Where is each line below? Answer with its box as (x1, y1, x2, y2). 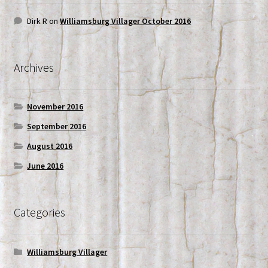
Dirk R (27, 15, 48, 26)
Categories (13, 205, 65, 220)
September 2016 (27, 121, 87, 132)
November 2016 (27, 101, 84, 112)
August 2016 (27, 141, 73, 152)
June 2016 (27, 160, 64, 172)
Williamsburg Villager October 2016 (60, 15, 191, 26)
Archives (13, 59, 54, 75)
